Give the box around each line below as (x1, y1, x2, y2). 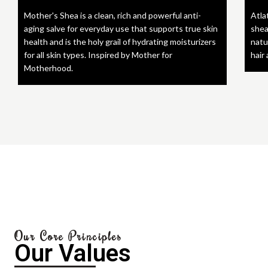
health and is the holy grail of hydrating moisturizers (24, 36, 216, 47)
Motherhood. (24, 62, 73, 73)
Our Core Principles (14, 228, 123, 244)
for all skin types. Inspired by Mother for (24, 49, 172, 60)
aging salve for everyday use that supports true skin (24, 23, 218, 33)
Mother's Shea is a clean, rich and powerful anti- (24, 10, 201, 20)
